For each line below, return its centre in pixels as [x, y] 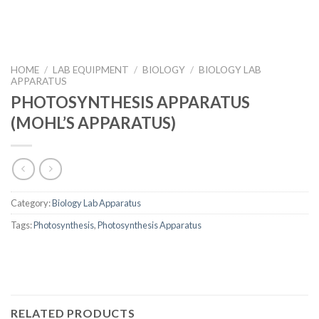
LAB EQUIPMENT [91, 70]
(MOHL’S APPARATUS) [93, 122]
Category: [31, 203]
